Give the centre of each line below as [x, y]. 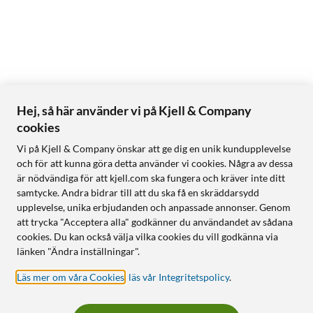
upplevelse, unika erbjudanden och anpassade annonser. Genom [154, 207]
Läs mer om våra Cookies [71, 277]
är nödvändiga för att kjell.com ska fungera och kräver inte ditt [151, 178]
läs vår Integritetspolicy [179, 277]
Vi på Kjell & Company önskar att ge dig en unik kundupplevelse [154, 148]
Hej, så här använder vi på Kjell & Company [134, 110]
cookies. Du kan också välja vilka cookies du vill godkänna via [147, 236]
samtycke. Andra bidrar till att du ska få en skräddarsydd [138, 192]
